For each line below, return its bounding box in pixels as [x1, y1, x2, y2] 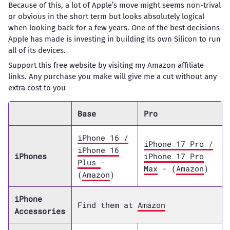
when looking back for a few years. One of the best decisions [8, 23, 220, 32]
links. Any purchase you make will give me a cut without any [8, 72, 217, 82]
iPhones [14, 151, 47, 162]
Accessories [14, 206, 65, 217]
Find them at [77, 200, 138, 210]
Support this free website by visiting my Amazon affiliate [8, 61, 204, 70]
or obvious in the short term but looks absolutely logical [8, 11, 204, 21]
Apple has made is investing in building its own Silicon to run [8, 34, 221, 44]
